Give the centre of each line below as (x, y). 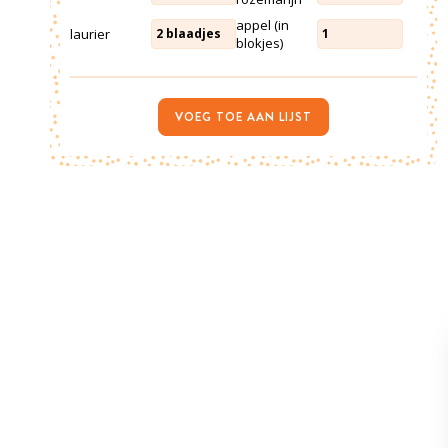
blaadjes (193, 34)
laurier (90, 33)
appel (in (263, 24)
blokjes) (260, 42)
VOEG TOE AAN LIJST (243, 116)
